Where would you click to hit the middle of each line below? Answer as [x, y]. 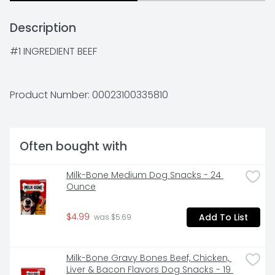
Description [43, 28]
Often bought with [73, 147]
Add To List [223, 217]
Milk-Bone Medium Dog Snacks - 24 [144, 175]
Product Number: [51, 95]
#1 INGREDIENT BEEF [53, 52]
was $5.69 [112, 218]
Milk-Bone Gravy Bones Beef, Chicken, [148, 258]
